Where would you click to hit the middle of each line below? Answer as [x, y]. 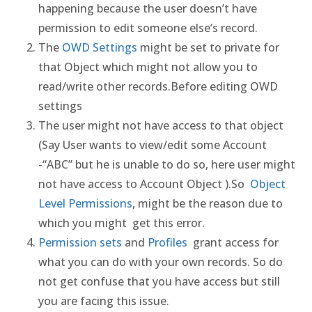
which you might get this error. [122, 223]
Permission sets [80, 242]
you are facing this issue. [104, 301]
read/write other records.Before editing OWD [158, 86]
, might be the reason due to [208, 203]
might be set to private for [208, 47]
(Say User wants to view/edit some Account [153, 145]
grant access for [234, 242]
